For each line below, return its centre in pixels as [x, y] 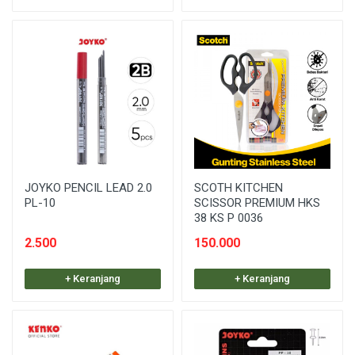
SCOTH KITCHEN [239, 187]
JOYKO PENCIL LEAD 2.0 [88, 187]
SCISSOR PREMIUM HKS [257, 202]
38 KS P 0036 [229, 218]
